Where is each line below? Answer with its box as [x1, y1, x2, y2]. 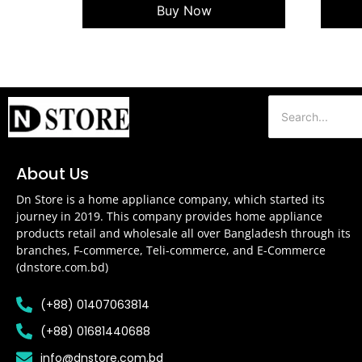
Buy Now [156, 2, 212, 19]
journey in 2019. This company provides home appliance [16, 208, 322, 225]
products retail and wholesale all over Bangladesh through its [16, 225, 351, 242]
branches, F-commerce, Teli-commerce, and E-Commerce [16, 242, 326, 259]
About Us [16, 162, 89, 186]
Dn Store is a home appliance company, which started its [16, 192, 325, 208]
